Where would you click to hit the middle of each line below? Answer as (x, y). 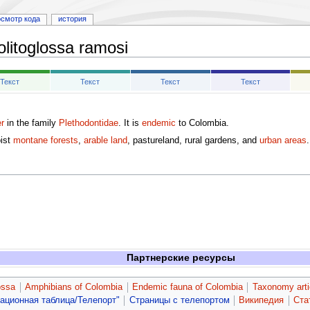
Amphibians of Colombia (74, 287)
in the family (31, 124)
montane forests (45, 141)
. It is (130, 124)
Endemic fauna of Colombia (187, 287)
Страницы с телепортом (179, 300)
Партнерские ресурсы (181, 257)
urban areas (283, 141)
